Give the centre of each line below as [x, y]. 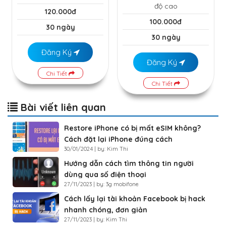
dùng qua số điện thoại [105, 175]
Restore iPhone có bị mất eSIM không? [132, 128]
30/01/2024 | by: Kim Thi [96, 149]
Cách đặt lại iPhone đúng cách [118, 139]
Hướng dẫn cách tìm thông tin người [129, 164]
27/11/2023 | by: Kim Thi [96, 220]
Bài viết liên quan [62, 107]
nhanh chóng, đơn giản [106, 210]
